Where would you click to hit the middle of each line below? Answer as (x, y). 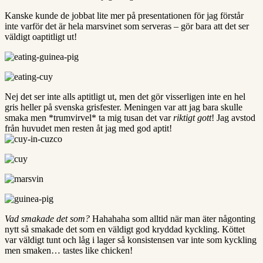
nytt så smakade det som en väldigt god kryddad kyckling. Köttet (125, 229)
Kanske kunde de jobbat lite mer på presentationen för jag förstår (124, 15)
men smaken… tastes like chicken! (69, 250)
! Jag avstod (233, 117)
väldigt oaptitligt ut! (41, 36)
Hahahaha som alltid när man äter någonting (174, 218)
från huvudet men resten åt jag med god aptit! (88, 128)
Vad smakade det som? (48, 218)
